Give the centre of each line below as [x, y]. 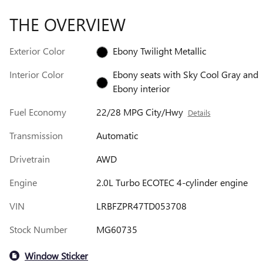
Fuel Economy [38, 112]
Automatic [117, 136]
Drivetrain [30, 159]
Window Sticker [56, 255]
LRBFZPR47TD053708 [141, 206]
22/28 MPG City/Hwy [139, 112]
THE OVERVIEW [68, 24]
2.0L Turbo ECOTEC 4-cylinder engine [172, 183]
